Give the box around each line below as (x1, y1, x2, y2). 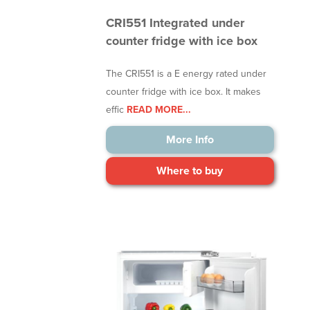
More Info (165, 133, 214, 147)
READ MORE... (124, 104, 192, 116)
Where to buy (156, 164, 224, 179)
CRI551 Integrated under (106, 15, 245, 31)
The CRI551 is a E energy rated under (106, 68, 267, 80)
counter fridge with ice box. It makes (106, 86, 262, 98)
